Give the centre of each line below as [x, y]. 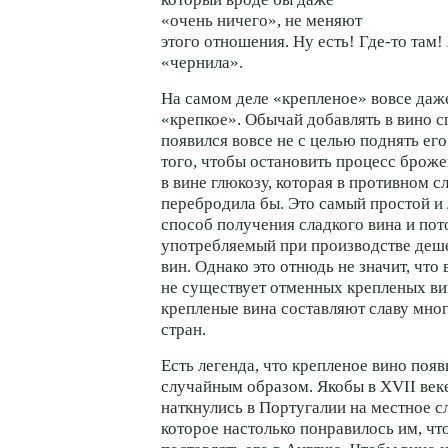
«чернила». [202, 62]
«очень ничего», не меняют [261, 20]
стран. [183, 329]
